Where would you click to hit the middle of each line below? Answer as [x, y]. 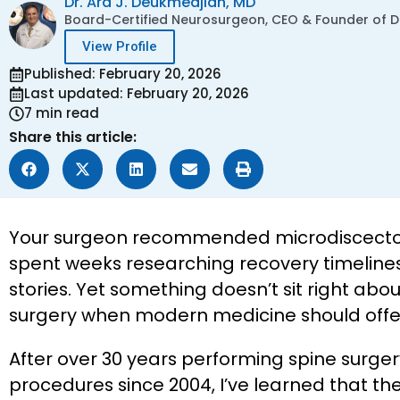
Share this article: [73, 137]
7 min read [62, 113]
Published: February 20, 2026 [123, 74]
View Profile [120, 47]
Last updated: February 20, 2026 [137, 94]
